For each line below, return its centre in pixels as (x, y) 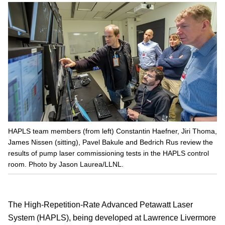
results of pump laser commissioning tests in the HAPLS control (108, 153)
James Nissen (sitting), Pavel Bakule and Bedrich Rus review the (110, 142)
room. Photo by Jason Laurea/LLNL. (66, 164)
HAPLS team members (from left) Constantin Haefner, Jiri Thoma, (113, 131)
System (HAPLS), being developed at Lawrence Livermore (112, 217)
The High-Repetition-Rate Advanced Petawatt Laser (100, 204)
